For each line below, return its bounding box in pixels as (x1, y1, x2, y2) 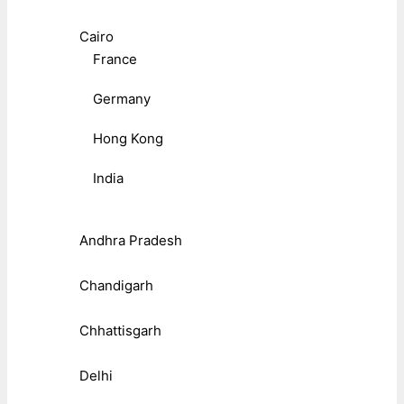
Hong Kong (93, 129, 163, 147)
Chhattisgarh (79, 321, 161, 339)
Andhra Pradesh (79, 231, 182, 249)
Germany (93, 89, 151, 107)
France (93, 50, 137, 68)
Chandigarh (79, 276, 153, 294)
